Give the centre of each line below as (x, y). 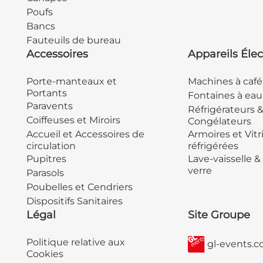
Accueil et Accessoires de (85, 134)
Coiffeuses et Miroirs (73, 120)
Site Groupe (219, 215)
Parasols (45, 173)
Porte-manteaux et (71, 82)
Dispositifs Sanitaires (74, 201)
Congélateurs (219, 122)
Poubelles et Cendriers (79, 187)
